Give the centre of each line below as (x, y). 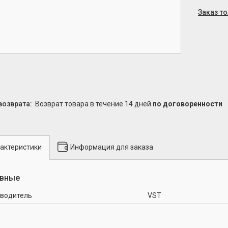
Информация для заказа (112, 147)
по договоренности (188, 104)
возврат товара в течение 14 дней (96, 104)
